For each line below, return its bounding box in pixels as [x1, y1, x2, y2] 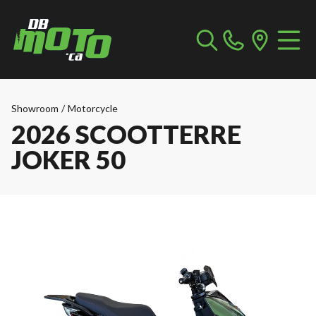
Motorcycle [68, 102, 118, 114]
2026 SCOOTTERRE [11, 119, 241, 150]
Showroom [11, 102, 59, 114]
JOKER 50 [11, 144, 126, 175]
